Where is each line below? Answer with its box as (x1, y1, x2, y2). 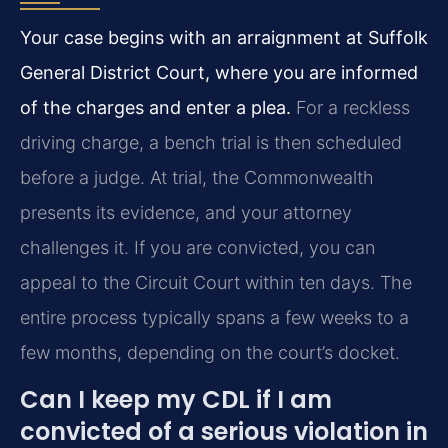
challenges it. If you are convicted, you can (20, 236, 375, 258)
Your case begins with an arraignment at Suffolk (20, 26, 428, 48)
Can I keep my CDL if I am (20, 382, 332, 416)
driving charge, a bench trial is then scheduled (20, 131, 402, 153)
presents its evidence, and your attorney (20, 201, 352, 223)
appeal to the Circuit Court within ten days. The (20, 271, 412, 293)
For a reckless (291, 96, 410, 118)
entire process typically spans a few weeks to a (20, 306, 409, 328)
